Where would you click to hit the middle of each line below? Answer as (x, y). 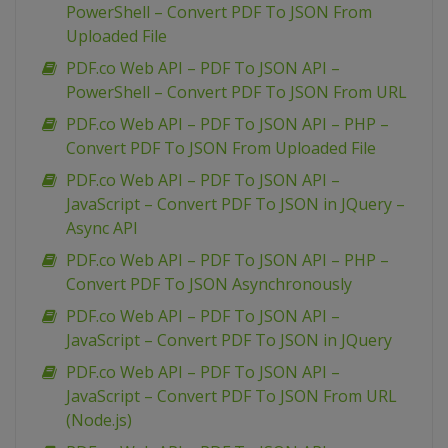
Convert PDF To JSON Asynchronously (209, 284)
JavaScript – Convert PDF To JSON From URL (231, 396)
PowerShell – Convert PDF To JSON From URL (236, 92)
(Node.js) (99, 420)
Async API (102, 228)
